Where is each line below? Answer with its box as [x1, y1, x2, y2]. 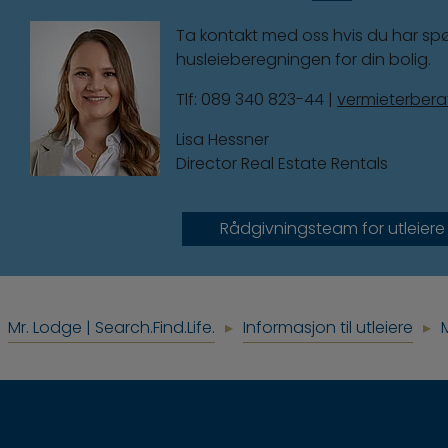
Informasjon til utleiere [243, 315, 413, 339]
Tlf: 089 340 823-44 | [176, 87, 337, 111]
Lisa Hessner [176, 127, 269, 151]
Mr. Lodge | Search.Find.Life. [8, 315, 215, 339]
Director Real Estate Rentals [176, 151, 388, 175]
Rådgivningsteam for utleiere [219, 216, 445, 240]
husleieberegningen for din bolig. [176, 47, 431, 71]
